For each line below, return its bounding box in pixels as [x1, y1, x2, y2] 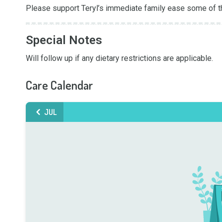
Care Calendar [26, 77, 93, 93]
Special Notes [26, 33, 102, 47]
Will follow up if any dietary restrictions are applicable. [26, 54, 213, 63]
